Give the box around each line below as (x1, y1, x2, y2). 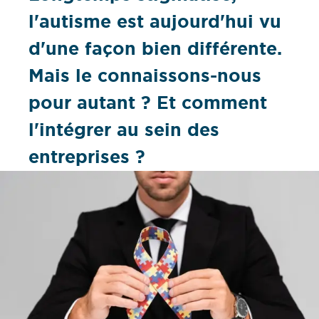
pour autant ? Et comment (28, 91, 267, 115)
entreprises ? (28, 145, 145, 169)
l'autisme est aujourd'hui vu (28, 10, 281, 34)
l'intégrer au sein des (28, 118, 219, 142)
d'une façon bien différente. (28, 37, 282, 61)
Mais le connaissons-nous (28, 64, 261, 88)
